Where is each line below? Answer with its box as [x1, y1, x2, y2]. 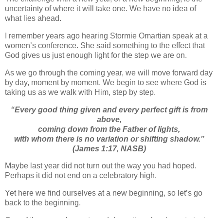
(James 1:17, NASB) [72, 144, 146, 153]
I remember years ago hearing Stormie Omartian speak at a [5, 31, 208, 40]
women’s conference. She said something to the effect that [5, 41, 205, 50]
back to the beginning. [5, 199, 81, 207]
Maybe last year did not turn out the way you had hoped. [5, 162, 197, 170]
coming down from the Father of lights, [38, 125, 180, 133]
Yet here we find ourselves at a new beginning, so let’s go [5, 189, 202, 198]
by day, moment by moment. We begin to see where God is [5, 78, 206, 87]
